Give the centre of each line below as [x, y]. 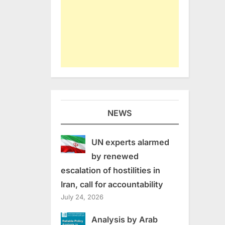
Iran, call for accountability [112, 184]
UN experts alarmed [130, 142]
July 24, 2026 [82, 197]
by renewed [115, 156]
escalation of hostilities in [110, 170]
